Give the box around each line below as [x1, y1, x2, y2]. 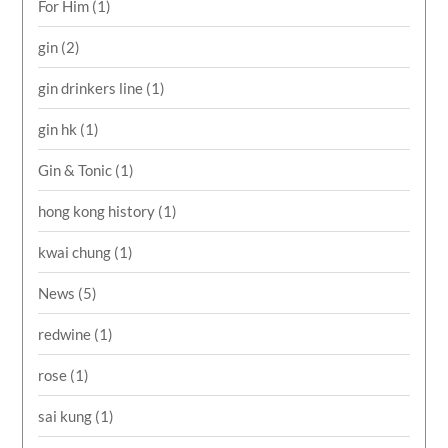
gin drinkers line [38, 78, 147, 97]
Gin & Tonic [38, 160, 116, 179]
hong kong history [38, 201, 159, 220]
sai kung [38, 406, 96, 425]
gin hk [38, 119, 81, 138]
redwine [38, 324, 95, 343]
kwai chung [38, 242, 115, 261]
